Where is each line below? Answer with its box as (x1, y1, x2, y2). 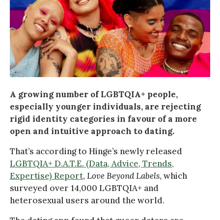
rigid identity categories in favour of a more (10, 113, 197, 124)
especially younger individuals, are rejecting (10, 101, 201, 112)
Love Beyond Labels (87, 170, 160, 181)
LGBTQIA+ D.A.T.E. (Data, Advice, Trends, (10, 158, 174, 169)
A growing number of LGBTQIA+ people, (10, 88, 178, 100)
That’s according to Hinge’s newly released (10, 145, 182, 157)
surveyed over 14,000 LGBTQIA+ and (10, 182, 159, 193)
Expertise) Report (10, 170, 83, 181)
